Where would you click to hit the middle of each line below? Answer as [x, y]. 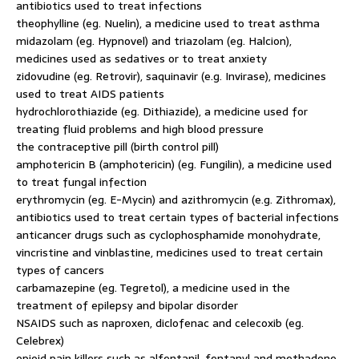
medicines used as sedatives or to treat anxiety [141, 58]
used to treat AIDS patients [90, 94]
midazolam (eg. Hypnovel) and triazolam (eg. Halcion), [154, 41]
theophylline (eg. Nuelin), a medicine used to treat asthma [168, 23]
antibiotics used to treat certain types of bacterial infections [177, 217]
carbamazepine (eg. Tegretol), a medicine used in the [153, 288]
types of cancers [60, 270]
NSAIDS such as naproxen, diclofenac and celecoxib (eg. [160, 323]
